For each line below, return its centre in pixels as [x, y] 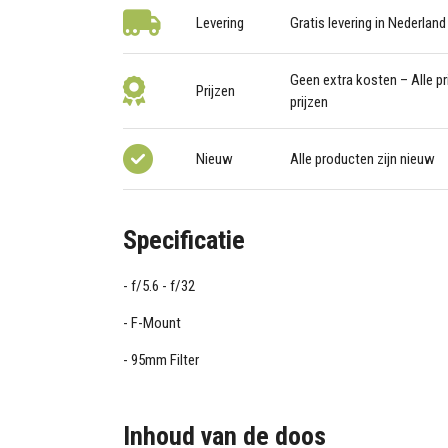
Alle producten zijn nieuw [362, 159]
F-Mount [156, 323]
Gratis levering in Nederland [367, 23]
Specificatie [184, 239]
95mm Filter [165, 360]
